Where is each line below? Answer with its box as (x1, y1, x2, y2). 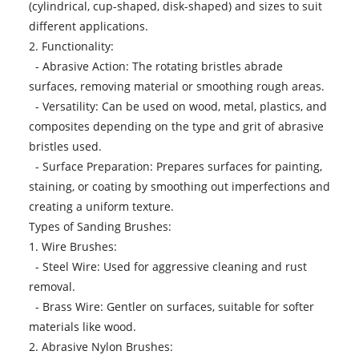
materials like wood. (28, 319, 136, 335)
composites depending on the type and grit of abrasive (28, 119, 324, 135)
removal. (28, 279, 75, 295)
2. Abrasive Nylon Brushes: (28, 339, 173, 355)
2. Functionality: (28, 38, 114, 54)
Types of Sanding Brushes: (28, 219, 171, 235)
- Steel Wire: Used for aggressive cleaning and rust (28, 259, 307, 275)
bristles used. (28, 139, 102, 155)
